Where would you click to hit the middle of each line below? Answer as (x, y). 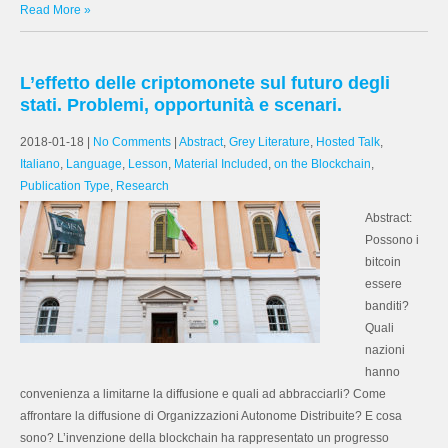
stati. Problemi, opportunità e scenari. (181, 105)
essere (383, 284)
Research (142, 186)
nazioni (385, 350)
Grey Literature (269, 142)
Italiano (40, 164)
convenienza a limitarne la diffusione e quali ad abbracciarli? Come (203, 394)
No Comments (132, 142)
